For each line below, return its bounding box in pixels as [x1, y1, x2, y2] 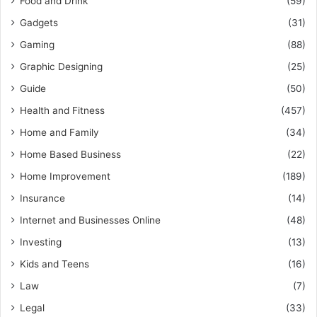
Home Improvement [20, 171, 110, 182]
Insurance [20, 192, 65, 204]
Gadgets [20, 17, 58, 28]
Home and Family [20, 127, 99, 138]
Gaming [20, 39, 54, 50]
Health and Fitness [20, 105, 105, 116]
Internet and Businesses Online [20, 214, 161, 226]
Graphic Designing [20, 61, 103, 72]
